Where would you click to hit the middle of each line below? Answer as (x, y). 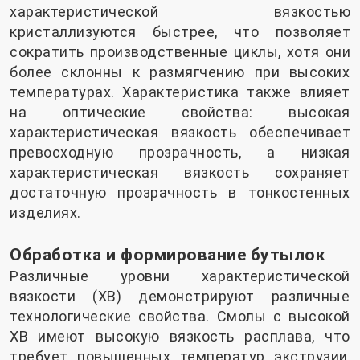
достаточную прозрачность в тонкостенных (180, 193)
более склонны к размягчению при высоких (180, 72)
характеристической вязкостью (180, 12)
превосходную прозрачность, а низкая (180, 153)
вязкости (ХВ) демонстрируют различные (180, 297)
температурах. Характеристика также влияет (180, 92)
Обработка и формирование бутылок (168, 255)
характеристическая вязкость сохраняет (180, 173)
